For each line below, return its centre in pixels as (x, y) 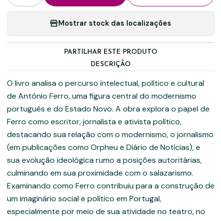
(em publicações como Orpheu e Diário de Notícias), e (103, 147)
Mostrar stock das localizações (115, 23)
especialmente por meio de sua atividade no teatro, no (106, 211)
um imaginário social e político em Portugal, (84, 198)
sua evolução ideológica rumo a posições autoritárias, (104, 160)
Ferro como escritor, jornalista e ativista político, (94, 121)
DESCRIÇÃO (110, 64)
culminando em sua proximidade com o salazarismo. (100, 173)
